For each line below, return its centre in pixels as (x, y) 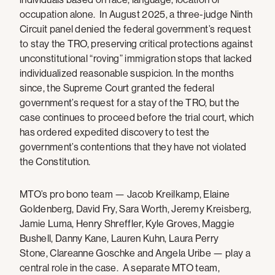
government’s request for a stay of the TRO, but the (130, 103)
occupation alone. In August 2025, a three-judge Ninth (136, 14)
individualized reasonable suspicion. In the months (127, 73)
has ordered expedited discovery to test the (115, 132)
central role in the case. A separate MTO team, (120, 268)
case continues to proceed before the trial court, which (137, 118)
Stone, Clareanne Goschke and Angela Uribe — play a (135, 253)
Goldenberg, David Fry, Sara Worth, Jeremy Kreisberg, (136, 209)
